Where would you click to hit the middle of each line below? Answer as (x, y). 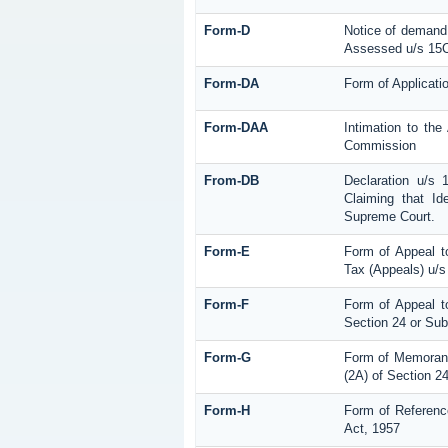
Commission (379, 146)
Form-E (226, 252)
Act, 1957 (371, 429)
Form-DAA (235, 128)
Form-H (226, 411)
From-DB (231, 181)
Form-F (226, 305)
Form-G (227, 358)
